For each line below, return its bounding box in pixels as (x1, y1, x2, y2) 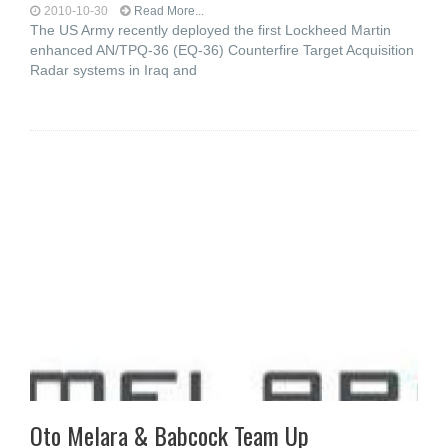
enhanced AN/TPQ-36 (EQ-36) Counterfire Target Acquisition (30, 42, 414, 58)
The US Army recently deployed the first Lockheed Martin (30, 22, 391, 38)
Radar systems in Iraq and (30, 62, 197, 78)
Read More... (134, 4, 204, 18)
